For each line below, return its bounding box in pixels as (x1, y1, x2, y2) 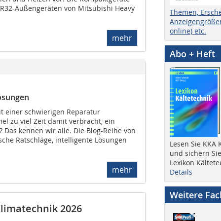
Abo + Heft (170, 47, 215, 60)
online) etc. (170, 26, 206, 36)
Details (170, 167, 192, 177)
